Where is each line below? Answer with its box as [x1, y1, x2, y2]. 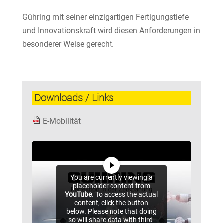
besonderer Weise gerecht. [22, 39, 114, 49]
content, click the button [74, 199, 149, 207]
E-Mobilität [42, 116, 81, 126]
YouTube [65, 190, 92, 198]
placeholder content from [72, 182, 150, 190]
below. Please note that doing [66, 207, 157, 215]
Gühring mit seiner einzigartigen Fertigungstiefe [22, 12, 189, 22]
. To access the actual [92, 190, 158, 198]
